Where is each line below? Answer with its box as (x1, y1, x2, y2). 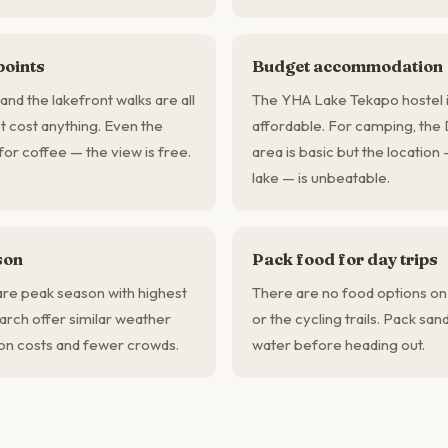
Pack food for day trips (252, 249, 438, 269)
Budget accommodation (252, 56, 443, 76)
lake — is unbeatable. (252, 168, 390, 187)
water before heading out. (252, 335, 425, 354)
